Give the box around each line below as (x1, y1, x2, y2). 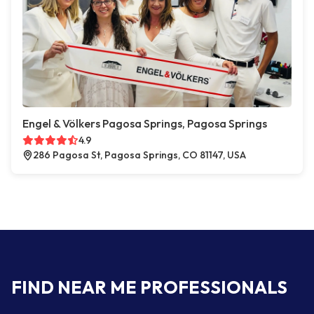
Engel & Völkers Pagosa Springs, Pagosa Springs (22, 116, 267, 130)
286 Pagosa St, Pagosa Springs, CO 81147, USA (33, 149, 246, 161)
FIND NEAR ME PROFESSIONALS (11, 276, 287, 299)
